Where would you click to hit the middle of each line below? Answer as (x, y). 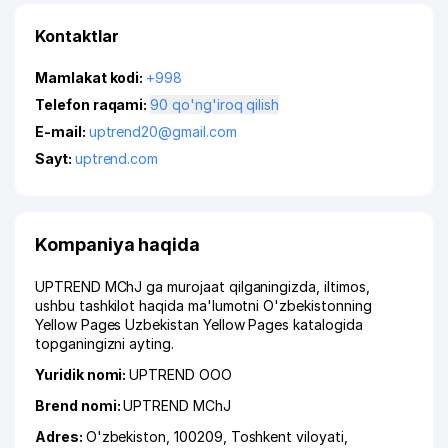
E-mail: (62, 131)
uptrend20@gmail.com (162, 131)
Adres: (60, 436)
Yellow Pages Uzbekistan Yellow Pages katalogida (199, 324)
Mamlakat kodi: (91, 77)
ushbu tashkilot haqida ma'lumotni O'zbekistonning (203, 305)
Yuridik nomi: (82, 374)
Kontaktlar (77, 36)
